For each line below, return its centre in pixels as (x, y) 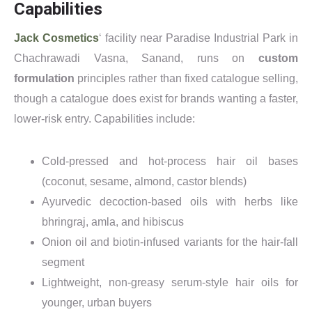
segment (63, 262)
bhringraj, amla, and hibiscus (113, 221)
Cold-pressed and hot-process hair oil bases (170, 161)
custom (278, 58)
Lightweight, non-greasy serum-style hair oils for (170, 282)
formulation (44, 78)
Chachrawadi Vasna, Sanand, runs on (136, 58)
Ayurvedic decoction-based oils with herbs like (170, 201)
